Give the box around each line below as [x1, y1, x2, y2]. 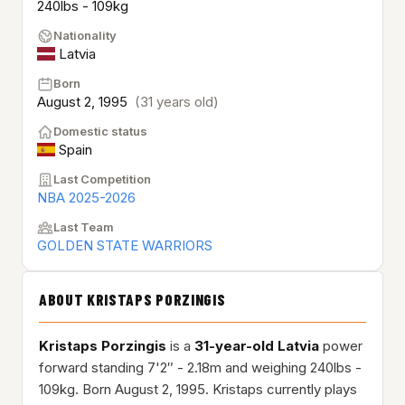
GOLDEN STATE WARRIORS [37, 237, 212, 255]
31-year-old [194, 337, 274, 355]
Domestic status [53, 124, 147, 139]
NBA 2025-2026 [37, 189, 136, 207]
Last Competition [53, 172, 151, 187]
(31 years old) [135, 93, 219, 111]
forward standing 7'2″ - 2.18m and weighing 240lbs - [39, 359, 362, 377]
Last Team [53, 220, 114, 235]
